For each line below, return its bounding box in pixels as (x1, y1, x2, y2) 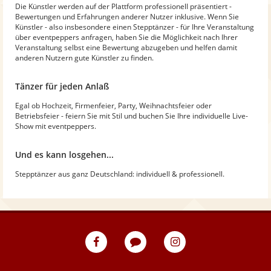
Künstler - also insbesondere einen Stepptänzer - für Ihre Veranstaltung (15, 21, 254, 32)
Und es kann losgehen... (15, 148, 114, 160)
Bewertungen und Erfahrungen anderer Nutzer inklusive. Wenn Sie (15, 11, 239, 22)
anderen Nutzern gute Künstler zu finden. (15, 52, 154, 63)
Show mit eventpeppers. (15, 120, 96, 131)
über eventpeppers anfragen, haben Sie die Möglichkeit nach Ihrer (15, 31, 238, 42)
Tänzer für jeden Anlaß (15, 80, 109, 92)
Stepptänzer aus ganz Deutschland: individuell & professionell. (15, 168, 224, 179)
